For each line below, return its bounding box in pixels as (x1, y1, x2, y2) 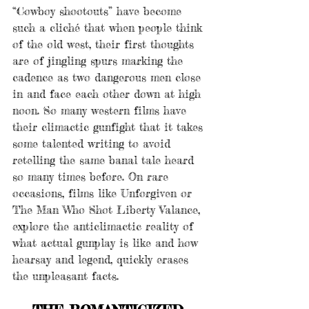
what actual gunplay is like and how (12, 235, 202, 250)
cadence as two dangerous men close (12, 70, 205, 84)
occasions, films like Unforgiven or (12, 186, 196, 200)
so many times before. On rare (12, 169, 172, 183)
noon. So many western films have (12, 103, 190, 117)
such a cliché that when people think (12, 20, 206, 34)
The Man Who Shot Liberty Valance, (12, 202, 204, 217)
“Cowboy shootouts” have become (12, 3, 186, 18)
